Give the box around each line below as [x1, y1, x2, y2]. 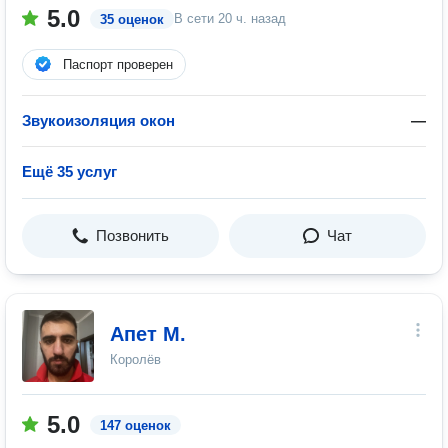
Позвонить [96, 227, 169, 244]
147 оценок [100, 418, 171, 433]
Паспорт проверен [63, 57, 173, 72]
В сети [174, 11, 218, 26]
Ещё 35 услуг [22, 163, 117, 180]
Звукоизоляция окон [22, 112, 175, 129]
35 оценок [100, 12, 164, 27]
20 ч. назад [218, 11, 286, 26]
